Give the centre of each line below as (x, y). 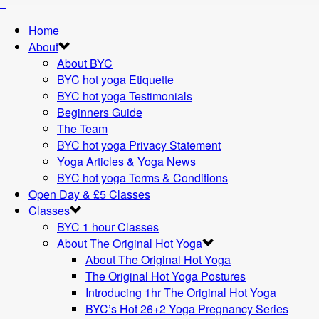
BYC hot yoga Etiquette (115, 79)
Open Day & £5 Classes (89, 194)
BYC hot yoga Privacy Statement (139, 145)
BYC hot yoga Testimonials (125, 96)
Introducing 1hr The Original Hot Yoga (181, 292)
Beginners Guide (100, 112)
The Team (82, 129)
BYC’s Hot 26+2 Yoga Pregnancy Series (187, 309)
